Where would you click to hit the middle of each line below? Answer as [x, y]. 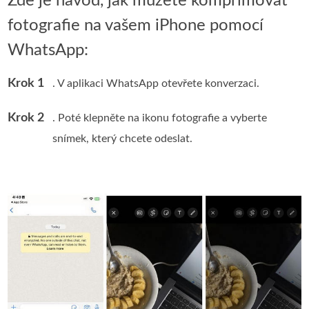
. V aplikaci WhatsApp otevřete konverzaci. [156, 83]
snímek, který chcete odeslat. [123, 138]
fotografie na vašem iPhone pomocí [136, 25]
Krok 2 [26, 118]
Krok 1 [26, 83]
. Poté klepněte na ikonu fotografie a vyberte [160, 118]
